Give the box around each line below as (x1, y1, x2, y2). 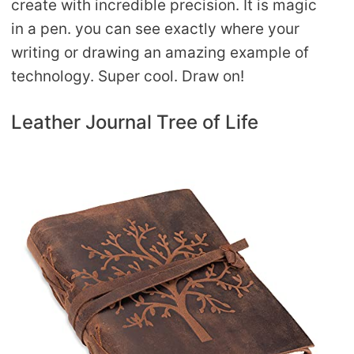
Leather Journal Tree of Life (11, 110, 258, 134)
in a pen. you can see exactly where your (11, 20, 299, 39)
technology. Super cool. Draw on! (11, 67, 244, 86)
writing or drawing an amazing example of (11, 43, 309, 62)
